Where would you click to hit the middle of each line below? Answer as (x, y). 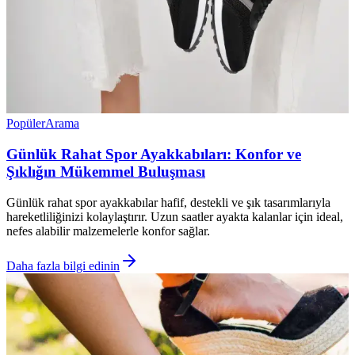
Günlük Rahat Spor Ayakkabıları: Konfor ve (154, 155)
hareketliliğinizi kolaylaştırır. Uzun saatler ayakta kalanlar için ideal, (175, 216)
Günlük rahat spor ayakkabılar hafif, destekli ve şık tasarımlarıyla (168, 202)
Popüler (26, 124)
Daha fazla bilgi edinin (63, 265)
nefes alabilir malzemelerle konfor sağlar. (108, 231)
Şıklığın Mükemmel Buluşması (106, 172)
